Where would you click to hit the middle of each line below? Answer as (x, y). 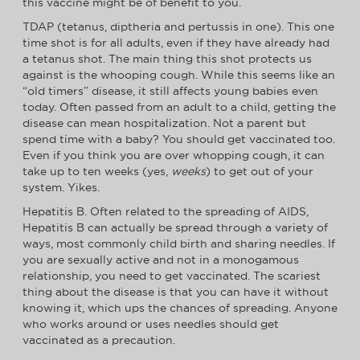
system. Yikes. (61, 188)
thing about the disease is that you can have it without (176, 292)
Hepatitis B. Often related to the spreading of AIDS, (166, 212)
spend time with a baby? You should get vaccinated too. (179, 139)
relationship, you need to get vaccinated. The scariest (172, 276)
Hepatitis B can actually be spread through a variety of (175, 228)
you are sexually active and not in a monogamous (161, 260)
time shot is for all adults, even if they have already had (176, 43)
